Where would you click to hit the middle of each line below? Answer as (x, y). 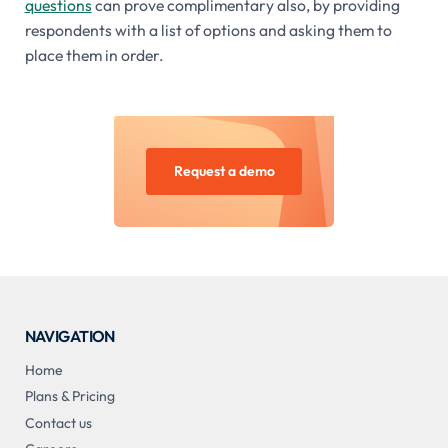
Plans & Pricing (69, 396)
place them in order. (94, 55)
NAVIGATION (69, 336)
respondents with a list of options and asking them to (208, 30)
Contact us (58, 422)
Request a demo (224, 171)
